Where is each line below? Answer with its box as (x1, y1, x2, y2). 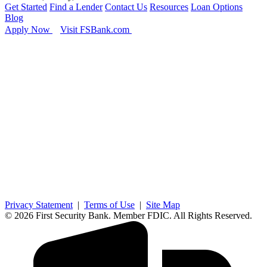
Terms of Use (84, 200, 135, 210)
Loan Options (191, 2, 243, 13)
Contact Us (105, 2, 147, 13)
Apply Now (5, 24, 52, 35)
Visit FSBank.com (60, 24, 132, 35)
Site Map (146, 200, 180, 210)
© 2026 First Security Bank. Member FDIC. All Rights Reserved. (5, 210, 252, 221)
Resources (150, 2, 188, 13)
